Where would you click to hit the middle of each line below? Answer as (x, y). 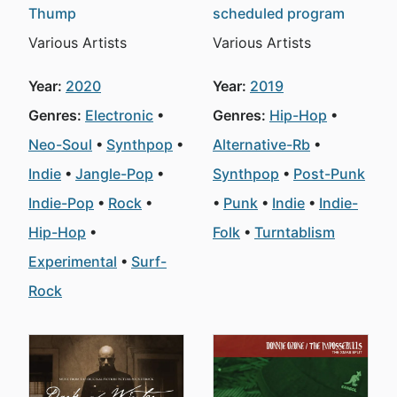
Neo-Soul (60, 144)
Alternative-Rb (261, 144)
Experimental (73, 261)
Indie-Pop (61, 203)
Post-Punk (329, 174)
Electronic (119, 115)
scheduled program (279, 13)
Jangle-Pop (114, 174)
